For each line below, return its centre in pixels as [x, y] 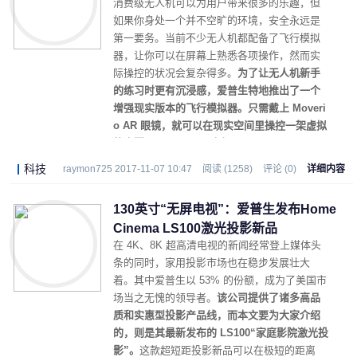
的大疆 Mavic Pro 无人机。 [177, 143]
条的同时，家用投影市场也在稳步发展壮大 [212, 263]
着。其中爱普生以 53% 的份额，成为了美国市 [220, 280]
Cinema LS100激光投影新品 [195, 228]
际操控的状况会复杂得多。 [175, 73]
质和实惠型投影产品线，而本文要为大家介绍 [217, 315]
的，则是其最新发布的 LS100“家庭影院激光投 [221, 333]
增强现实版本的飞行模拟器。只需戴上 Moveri [220, 108]
